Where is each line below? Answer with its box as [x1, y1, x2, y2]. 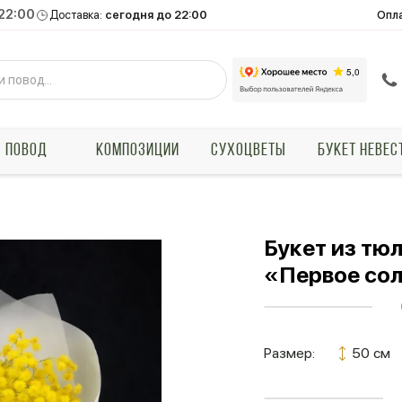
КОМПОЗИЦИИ [95, 142, 179, 160]
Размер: [264, 345, 315, 362]
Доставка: [49, 8, 106, 22]
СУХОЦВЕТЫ [210, 142, 286, 160]
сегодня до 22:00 [105, 8, 208, 22]
